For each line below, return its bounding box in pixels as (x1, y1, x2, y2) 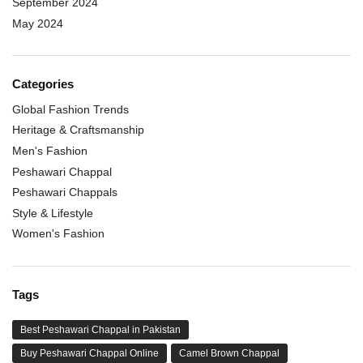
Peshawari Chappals (12, 186, 117, 199)
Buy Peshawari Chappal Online (20, 347, 159, 359)
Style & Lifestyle (12, 206, 93, 220)
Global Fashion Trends (12, 102, 129, 116)
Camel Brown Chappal (179, 347, 280, 359)
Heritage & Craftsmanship (12, 123, 144, 137)
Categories (12, 77, 74, 92)
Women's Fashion (12, 227, 105, 241)
